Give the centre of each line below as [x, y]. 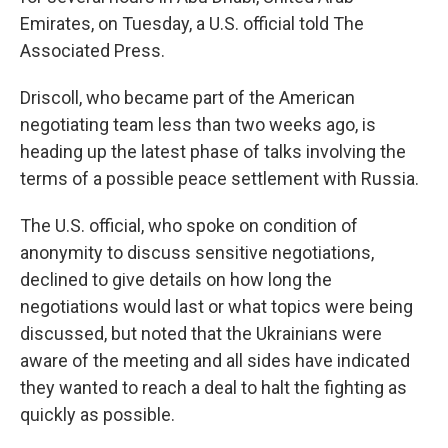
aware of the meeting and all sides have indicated [215, 361]
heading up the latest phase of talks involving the [213, 152]
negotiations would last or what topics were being [216, 307]
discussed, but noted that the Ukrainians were [201, 334]
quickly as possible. [97, 415]
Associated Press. [92, 51]
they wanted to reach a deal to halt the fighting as [213, 388]
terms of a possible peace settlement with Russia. [219, 179]
